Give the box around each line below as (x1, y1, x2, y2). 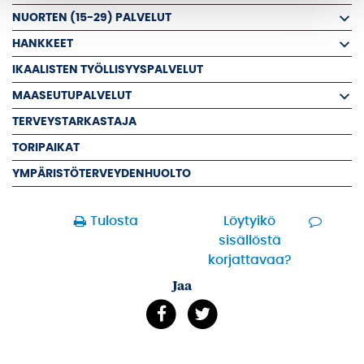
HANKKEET (12, 37, 73, 50)
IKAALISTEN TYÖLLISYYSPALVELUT (12, 63, 203, 76)
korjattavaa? (207, 253, 292, 266)
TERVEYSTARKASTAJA (12, 115, 136, 128)
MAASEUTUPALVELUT (12, 89, 132, 102)
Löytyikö (223, 214, 276, 227)
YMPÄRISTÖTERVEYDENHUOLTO (12, 167, 191, 180)
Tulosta (90, 214, 139, 227)
